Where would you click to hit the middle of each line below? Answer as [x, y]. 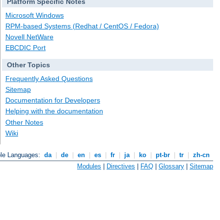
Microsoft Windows [34, 15]
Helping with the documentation [54, 111]
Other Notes [24, 122]
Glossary [171, 166]
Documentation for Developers [53, 100]
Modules [89, 166]
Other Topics [28, 65]
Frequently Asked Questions [49, 78]
